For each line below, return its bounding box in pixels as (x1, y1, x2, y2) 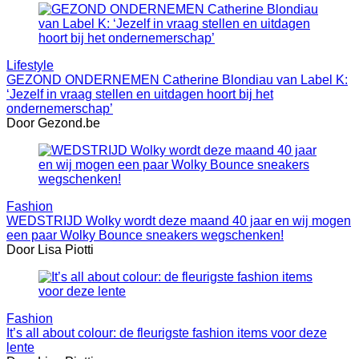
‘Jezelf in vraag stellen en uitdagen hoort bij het (6, 87, 273, 101)
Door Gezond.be (6, 115, 100, 130)
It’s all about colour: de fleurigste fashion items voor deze (6, 325, 327, 340)
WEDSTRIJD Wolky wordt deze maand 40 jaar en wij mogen (6, 213, 351, 228)
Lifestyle (6, 58, 54, 72)
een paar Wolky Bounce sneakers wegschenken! (6, 228, 284, 242)
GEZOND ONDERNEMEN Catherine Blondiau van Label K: (6, 72, 348, 87)
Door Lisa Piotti (6, 242, 94, 256)
